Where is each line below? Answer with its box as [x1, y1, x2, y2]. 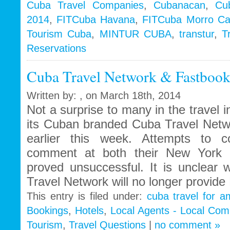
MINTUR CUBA [99, 28, 171, 40]
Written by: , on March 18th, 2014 [27, 90, 181, 102]
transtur [179, 28, 215, 40]
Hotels [75, 205, 104, 217]
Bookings [27, 205, 68, 217]
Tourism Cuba [27, 28, 92, 40]
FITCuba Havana [56, 14, 136, 26]
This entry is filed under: [27, 190, 147, 202]
